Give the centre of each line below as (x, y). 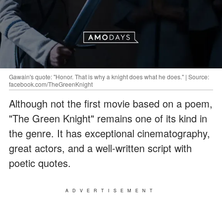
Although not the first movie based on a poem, (111, 103)
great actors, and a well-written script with (100, 148)
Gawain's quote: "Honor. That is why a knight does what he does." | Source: (109, 76)
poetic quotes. (40, 163)
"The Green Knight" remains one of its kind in (108, 118)
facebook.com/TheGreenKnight (51, 84)
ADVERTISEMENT (111, 190)
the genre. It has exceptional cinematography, (110, 133)
